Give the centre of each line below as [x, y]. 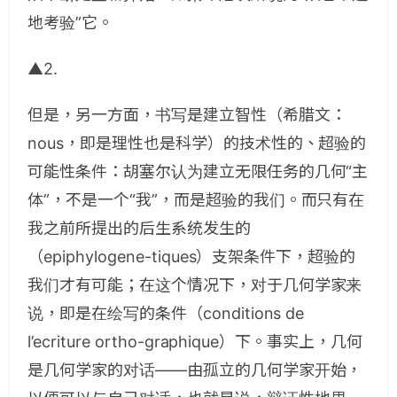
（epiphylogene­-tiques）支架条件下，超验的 [192, 257]
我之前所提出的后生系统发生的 [139, 228]
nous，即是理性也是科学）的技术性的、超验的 [197, 143]
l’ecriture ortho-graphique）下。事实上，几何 [195, 342]
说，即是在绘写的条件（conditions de [166, 313]
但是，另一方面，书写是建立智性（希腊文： [187, 115]
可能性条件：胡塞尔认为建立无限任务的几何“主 [198, 171]
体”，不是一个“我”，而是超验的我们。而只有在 [196, 200]
